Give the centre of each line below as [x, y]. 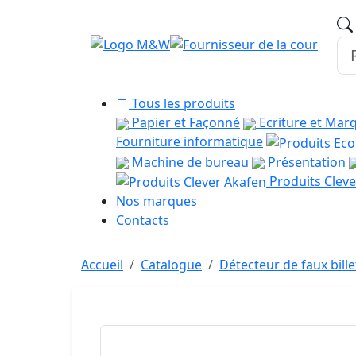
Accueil [102, 265]
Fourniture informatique [190, 141]
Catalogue [171, 265]
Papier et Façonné [184, 122]
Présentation [305, 162]
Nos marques [157, 201]
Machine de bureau [189, 162]
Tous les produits [182, 103]
